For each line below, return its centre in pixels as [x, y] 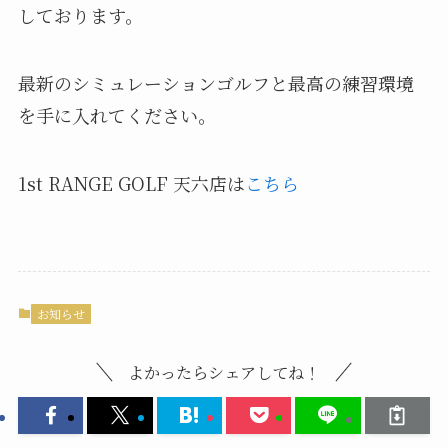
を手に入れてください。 [116, 115]
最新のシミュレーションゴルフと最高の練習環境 [215, 83]
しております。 [80, 15]
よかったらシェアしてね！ [224, 372]
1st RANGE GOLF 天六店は [131, 183]
